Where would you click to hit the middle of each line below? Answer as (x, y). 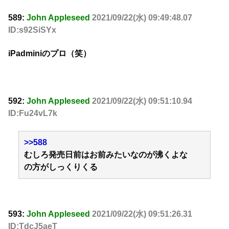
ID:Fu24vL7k (33, 113)
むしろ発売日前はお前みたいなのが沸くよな (106, 155)
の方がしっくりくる (61, 167)
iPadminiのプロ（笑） (50, 54)
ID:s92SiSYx (32, 30)
